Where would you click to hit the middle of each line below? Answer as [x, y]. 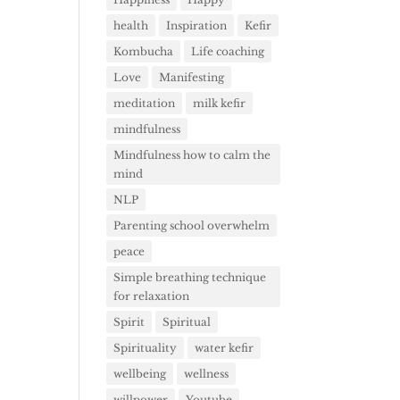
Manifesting [192, 77]
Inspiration [197, 25]
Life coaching [228, 51]
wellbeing [140, 373]
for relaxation [152, 296]
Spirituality [146, 347]
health [131, 25]
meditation [145, 103]
